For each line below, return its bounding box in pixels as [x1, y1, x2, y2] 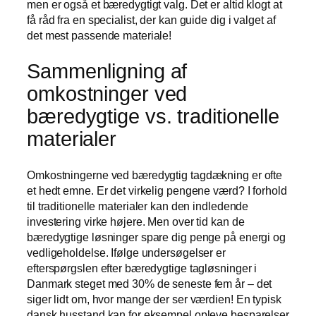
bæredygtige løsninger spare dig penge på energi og [27, 230, 286, 243]
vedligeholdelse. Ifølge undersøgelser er [27, 245, 226, 259]
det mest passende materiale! [27, 29, 172, 42]
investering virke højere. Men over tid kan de [27, 214, 245, 228]
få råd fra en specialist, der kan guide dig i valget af [27, 13, 276, 27]
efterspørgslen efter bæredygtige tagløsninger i [27, 261, 257, 274]
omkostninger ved [27, 83, 188, 106]
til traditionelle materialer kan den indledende [27, 199, 249, 212]
